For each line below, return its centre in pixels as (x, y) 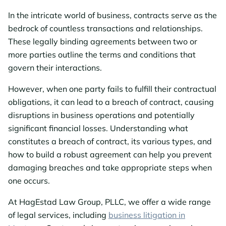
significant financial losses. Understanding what (98, 128)
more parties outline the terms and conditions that (102, 54)
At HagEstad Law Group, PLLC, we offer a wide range (109, 202)
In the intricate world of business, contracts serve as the (112, 15)
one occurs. (29, 181)
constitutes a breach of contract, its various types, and (110, 141)
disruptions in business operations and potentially (101, 115)
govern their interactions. (55, 68)
